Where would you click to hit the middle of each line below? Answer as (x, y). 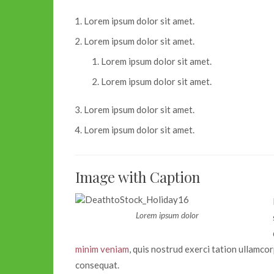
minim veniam (102, 249)
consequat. (97, 265)
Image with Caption (138, 177)
